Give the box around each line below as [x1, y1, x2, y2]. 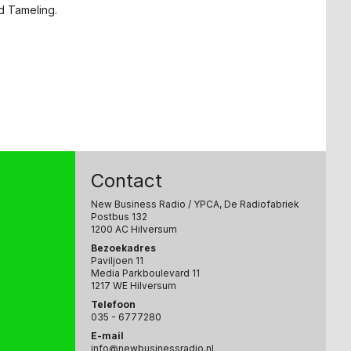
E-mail [91, 330, 124, 342]
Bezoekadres [91, 242, 156, 255]
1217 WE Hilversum [91, 280, 176, 292]
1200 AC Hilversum [91, 223, 177, 236]
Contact [91, 169, 162, 193]
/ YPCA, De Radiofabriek [186, 198, 299, 211]
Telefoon [91, 299, 136, 311]
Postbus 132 [91, 211, 147, 223]
